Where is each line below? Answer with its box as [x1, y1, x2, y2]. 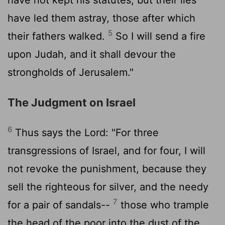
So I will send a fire [113, 30, 205, 42]
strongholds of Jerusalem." [8, 66, 134, 78]
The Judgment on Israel [8, 95, 136, 109]
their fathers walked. [8, 30, 108, 42]
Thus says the [12, 126, 84, 139]
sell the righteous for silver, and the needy [8, 180, 208, 193]
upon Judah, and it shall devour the [8, 48, 176, 60]
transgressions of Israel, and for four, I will [8, 144, 205, 157]
